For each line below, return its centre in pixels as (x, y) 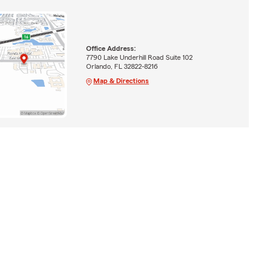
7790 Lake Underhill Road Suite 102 (139, 57)
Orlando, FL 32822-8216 (122, 66)
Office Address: (111, 48)
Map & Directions (121, 80)
